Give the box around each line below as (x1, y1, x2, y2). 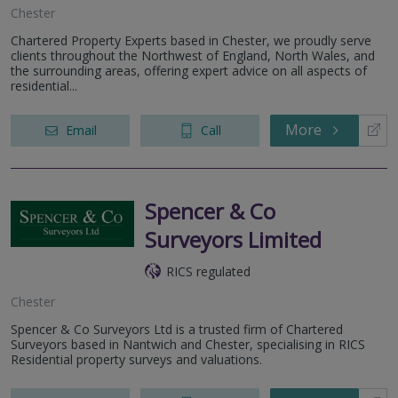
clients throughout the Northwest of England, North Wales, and (11, 46, 375, 64)
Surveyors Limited (145, 224, 322, 254)
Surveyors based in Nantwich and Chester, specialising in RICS (11, 335, 365, 353)
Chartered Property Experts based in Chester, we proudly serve (11, 31, 371, 49)
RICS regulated (166, 262, 251, 280)
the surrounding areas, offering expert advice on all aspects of (11, 61, 367, 79)
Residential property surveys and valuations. (11, 350, 262, 368)
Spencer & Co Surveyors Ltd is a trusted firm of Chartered (11, 320, 343, 338)
